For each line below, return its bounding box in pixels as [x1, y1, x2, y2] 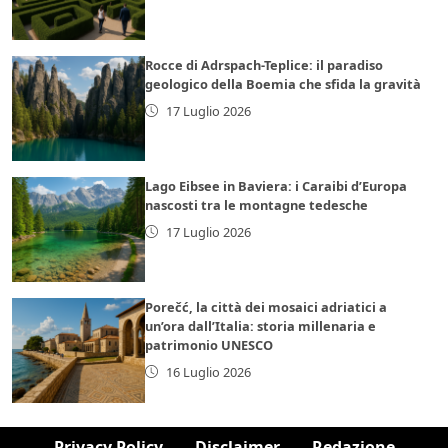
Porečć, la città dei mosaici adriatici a [145, 297, 388, 316]
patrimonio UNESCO [145, 335, 274, 354]
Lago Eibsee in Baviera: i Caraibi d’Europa [145, 176, 408, 195]
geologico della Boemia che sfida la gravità [145, 74, 422, 93]
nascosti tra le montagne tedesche [145, 195, 369, 214]
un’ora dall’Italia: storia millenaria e [145, 316, 377, 335]
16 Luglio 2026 [165, 362, 251, 381]
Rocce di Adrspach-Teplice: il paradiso [145, 55, 384, 74]
